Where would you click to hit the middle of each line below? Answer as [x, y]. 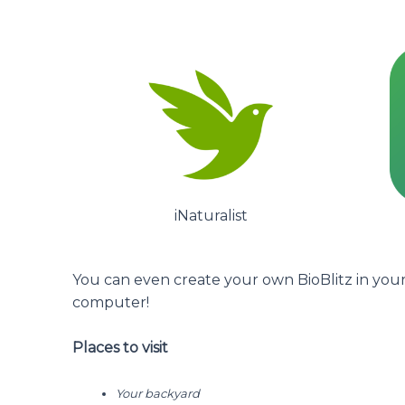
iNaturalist [211, 215]
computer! [111, 302]
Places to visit [120, 348]
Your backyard [158, 393]
